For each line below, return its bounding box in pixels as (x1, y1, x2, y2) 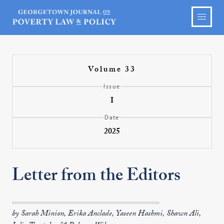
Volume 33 (87, 63, 136, 77)
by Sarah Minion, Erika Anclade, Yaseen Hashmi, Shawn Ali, (12, 207, 201, 221)
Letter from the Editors (12, 162, 181, 192)
